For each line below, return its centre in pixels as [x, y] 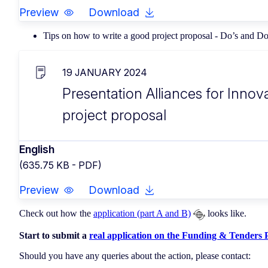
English [37, 150]
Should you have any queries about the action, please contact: [136, 255]
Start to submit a [54, 235]
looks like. [226, 214]
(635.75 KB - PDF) [60, 165]
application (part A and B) [142, 214]
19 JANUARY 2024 [105, 73]
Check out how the [56, 214]
